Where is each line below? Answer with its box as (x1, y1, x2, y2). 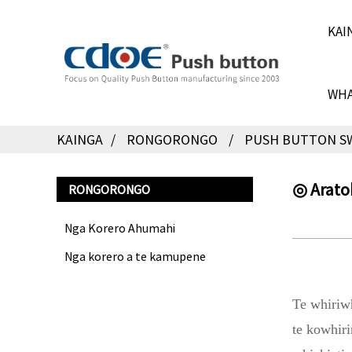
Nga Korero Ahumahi (64, 220, 175, 236)
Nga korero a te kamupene (64, 248, 206, 264)
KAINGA (57, 130, 103, 148)
